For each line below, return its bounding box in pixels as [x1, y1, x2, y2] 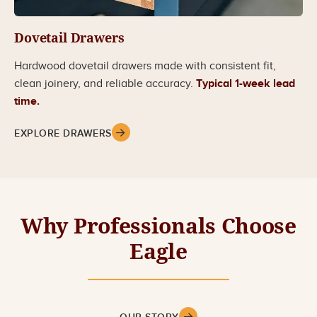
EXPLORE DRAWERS [14, 127, 112, 139]
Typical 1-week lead [196, 76, 295, 91]
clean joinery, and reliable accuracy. [14, 76, 196, 91]
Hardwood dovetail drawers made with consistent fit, [14, 59, 276, 73]
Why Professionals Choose [21, 213, 296, 238]
